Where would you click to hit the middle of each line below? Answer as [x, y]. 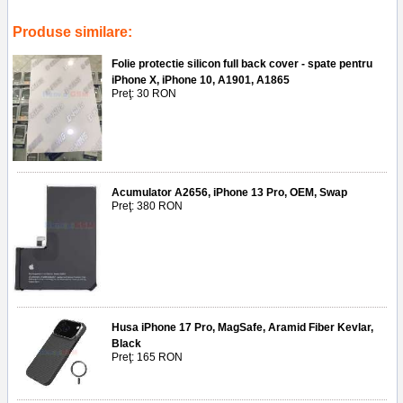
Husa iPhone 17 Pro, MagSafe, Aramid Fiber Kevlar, [242, 328]
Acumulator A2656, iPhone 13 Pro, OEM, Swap [229, 192]
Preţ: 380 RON [147, 206]
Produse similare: [72, 32]
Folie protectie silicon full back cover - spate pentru [242, 64]
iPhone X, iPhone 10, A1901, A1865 [201, 81]
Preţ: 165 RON [147, 358]
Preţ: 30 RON [144, 94]
